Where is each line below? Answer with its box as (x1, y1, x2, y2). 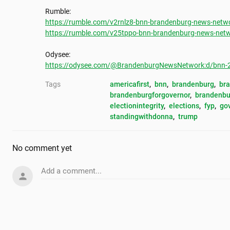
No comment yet (12, 143, 72, 154)
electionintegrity (110, 102, 164, 110)
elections (169, 102, 199, 110)
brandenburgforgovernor (110, 91, 190, 100)
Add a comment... (41, 166, 102, 176)
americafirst (110, 80, 149, 89)
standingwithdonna (110, 112, 173, 121)
